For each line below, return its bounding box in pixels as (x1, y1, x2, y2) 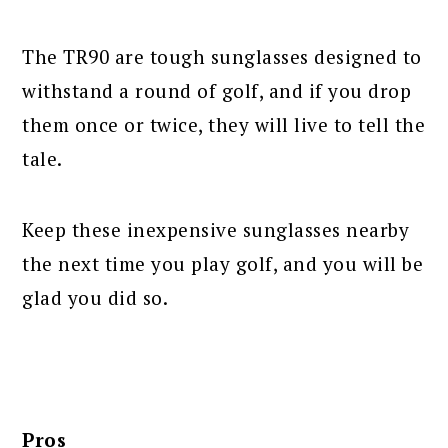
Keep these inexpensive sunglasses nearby (22, 216, 410, 242)
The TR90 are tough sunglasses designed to (22, 43, 422, 69)
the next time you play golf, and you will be (22, 250, 424, 276)
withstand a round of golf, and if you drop (22, 77, 412, 103)
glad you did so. (22, 284, 169, 310)
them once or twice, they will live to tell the (22, 111, 426, 137)
